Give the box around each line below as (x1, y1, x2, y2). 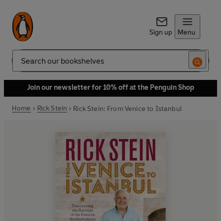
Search (12, 60, 34, 69)
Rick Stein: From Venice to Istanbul (73, 104, 182, 113)
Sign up (149, 28, 172, 37)
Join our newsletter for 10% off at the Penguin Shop (27, 83, 194, 92)
